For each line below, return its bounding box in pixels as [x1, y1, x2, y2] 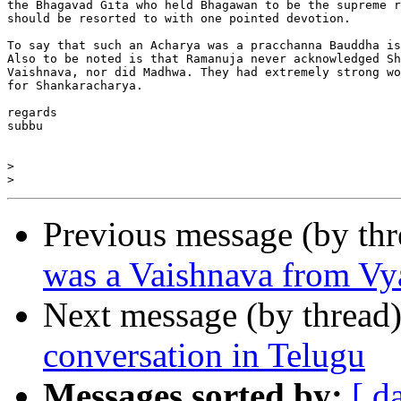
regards [7, 106, 57, 120]
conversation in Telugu [43, 336, 365, 375]
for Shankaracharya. [7, 79, 143, 93]
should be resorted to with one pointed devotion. [7, 12, 351, 26]
